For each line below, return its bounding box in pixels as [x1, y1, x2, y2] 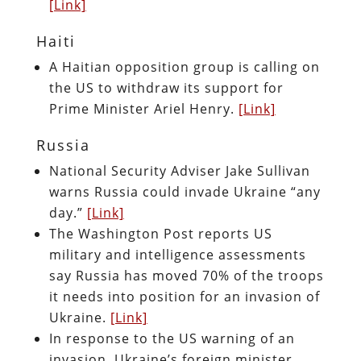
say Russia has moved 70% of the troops [48, 266, 324, 284]
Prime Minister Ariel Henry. [48, 99, 239, 118]
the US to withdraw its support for [48, 78, 284, 97]
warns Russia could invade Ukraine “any [48, 182, 321, 201]
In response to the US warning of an [48, 329, 295, 347]
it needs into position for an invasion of [48, 287, 320, 305]
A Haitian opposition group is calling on [48, 57, 320, 76]
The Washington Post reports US [48, 224, 272, 243]
